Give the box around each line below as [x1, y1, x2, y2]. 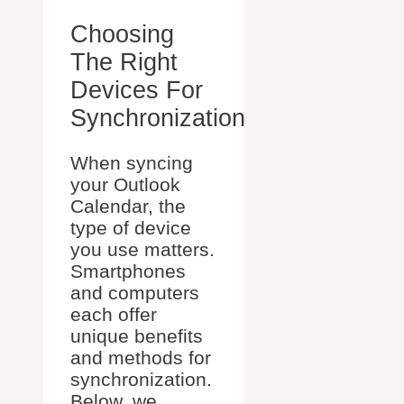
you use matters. [70, 239, 215, 260]
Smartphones [70, 261, 186, 281]
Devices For [70, 76, 203, 104]
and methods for [70, 347, 211, 368]
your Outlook [70, 174, 180, 195]
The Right [70, 48, 178, 76]
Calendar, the [70, 196, 186, 216]
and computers [70, 282, 199, 303]
